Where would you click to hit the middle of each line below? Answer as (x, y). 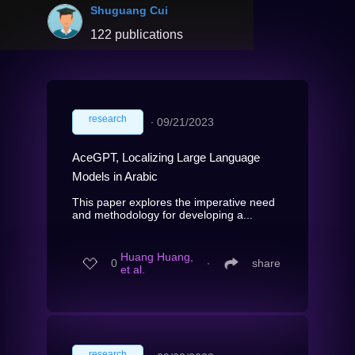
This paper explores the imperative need (174, 202)
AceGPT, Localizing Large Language (166, 157)
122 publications (137, 34)
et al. (133, 270)
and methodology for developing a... (162, 214)
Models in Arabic (115, 176)
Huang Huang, (157, 257)
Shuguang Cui (129, 10)
